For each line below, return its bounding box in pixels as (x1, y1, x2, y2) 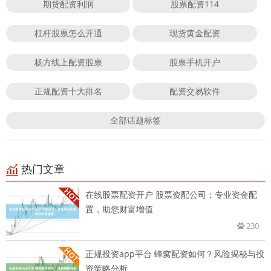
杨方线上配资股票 (34, 56, 102, 68)
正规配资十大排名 (34, 85, 102, 97)
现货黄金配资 (169, 27, 221, 39)
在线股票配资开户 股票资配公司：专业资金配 (85, 188, 257, 200)
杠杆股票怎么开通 (34, 27, 102, 39)
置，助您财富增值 (85, 203, 153, 215)
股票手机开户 (169, 56, 221, 68)
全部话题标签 (110, 114, 161, 126)
